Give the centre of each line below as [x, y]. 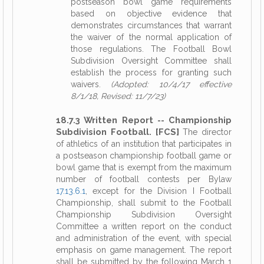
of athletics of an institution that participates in [144, 144]
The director [205, 132]
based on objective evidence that [151, 14]
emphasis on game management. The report [144, 250]
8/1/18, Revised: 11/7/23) [118, 96]
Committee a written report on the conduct [144, 226]
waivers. [91, 84]
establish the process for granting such [151, 72]
